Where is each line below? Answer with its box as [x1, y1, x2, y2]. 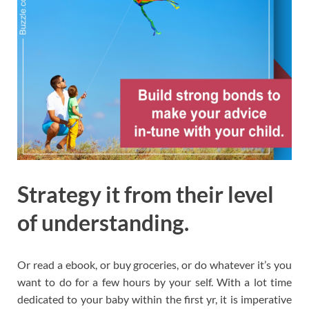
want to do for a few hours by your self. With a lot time [17, 275, 292, 289]
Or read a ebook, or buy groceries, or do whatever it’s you [17, 258, 292, 272]
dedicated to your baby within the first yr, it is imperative [17, 292, 292, 306]
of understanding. [17, 208, 189, 236]
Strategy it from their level [17, 180, 274, 208]
